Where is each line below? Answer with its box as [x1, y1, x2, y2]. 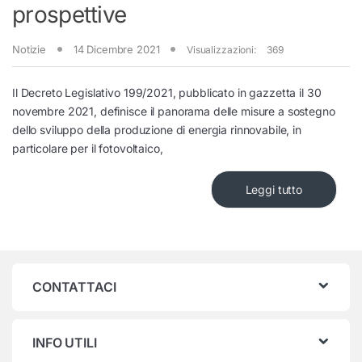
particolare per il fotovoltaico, [12, 141, 163, 156]
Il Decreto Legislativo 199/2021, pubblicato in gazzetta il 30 [12, 86, 322, 100]
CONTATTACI [32, 279, 116, 296]
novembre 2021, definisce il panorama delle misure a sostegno [12, 104, 335, 119]
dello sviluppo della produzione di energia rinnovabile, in [12, 123, 301, 137]
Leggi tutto [245, 183, 302, 197]
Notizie [12, 42, 47, 56]
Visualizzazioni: [187, 43, 256, 56]
